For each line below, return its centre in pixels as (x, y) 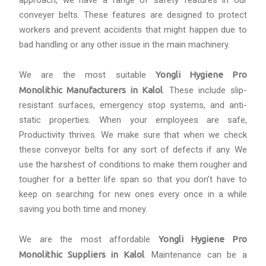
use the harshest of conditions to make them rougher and (133, 165)
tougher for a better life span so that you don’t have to (133, 180)
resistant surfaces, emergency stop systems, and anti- (133, 105)
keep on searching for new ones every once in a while (133, 194)
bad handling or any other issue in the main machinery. (124, 45)
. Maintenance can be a (196, 255)
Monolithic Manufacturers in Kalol (91, 90)
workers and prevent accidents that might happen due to (133, 30)
